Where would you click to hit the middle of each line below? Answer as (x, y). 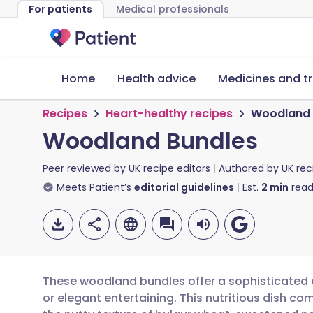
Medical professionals (173, 9)
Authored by (250, 168)
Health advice (156, 79)
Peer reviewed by (86, 168)
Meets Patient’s (94, 187)
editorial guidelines (184, 187)
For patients (60, 9)
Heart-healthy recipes (169, 114)
